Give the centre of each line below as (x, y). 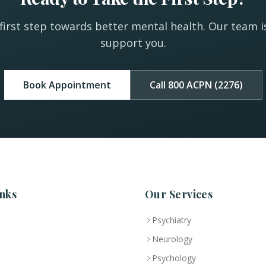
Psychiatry (172, 220)
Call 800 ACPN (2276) (196, 85)
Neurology (172, 239)
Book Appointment (67, 85)
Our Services (179, 194)
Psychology (174, 258)
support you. (133, 43)
